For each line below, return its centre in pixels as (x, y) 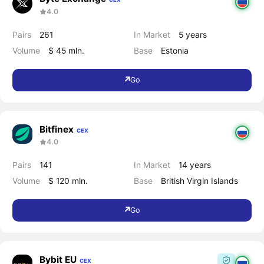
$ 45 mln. (66, 50)
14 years (195, 164)
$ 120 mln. (68, 180)
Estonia (175, 50)
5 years (193, 34)
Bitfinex (56, 129)
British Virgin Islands (200, 180)
